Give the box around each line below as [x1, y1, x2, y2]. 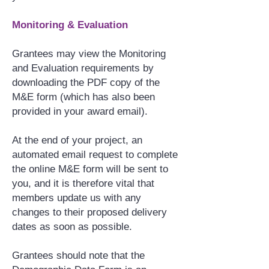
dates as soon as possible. [12, 221, 132, 232]
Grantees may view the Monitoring [12, 48, 166, 59]
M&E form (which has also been [12, 91, 155, 103]
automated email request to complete [12, 149, 178, 160]
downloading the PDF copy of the [12, 77, 160, 88]
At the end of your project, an [12, 134, 142, 146]
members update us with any [12, 192, 141, 204]
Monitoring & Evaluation [12, 19, 128, 31]
